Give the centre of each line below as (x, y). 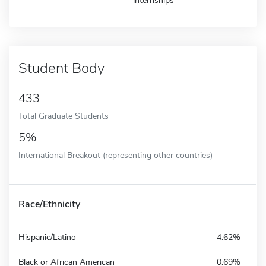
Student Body (61, 68)
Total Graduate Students (64, 115)
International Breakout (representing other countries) (115, 155)
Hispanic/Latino (47, 237)
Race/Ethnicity (49, 204)
